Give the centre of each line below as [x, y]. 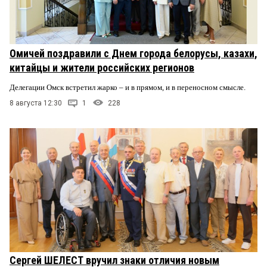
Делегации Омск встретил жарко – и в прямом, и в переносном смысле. [128, 88]
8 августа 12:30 [36, 103]
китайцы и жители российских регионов [102, 68]
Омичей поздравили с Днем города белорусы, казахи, [133, 54]
